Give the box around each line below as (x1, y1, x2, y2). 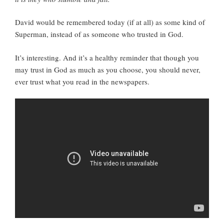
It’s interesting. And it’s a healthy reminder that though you (15, 52, 199, 62)
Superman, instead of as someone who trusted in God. (15, 29, 183, 39)
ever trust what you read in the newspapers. (15, 76, 149, 86)
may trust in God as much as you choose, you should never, (15, 64, 200, 74)
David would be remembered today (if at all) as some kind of (15, 17, 205, 27)
